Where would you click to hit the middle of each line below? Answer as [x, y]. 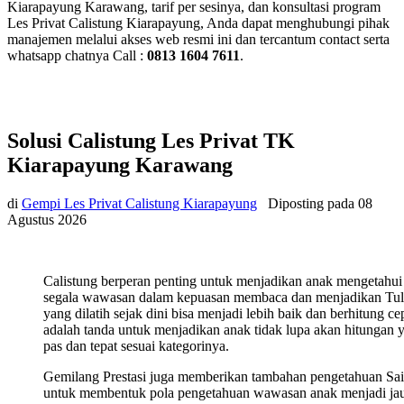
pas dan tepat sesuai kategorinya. [136, 345]
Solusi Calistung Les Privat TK [151, 140]
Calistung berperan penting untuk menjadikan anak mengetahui [223, 280]
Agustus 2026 [47, 219]
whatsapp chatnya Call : [77, 55]
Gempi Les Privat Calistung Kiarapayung [139, 203]
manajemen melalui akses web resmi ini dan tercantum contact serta [198, 39]
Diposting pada [313, 203]
